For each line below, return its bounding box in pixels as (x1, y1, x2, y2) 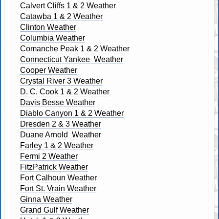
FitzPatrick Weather (20, 162, 88, 171)
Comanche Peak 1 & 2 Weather (20, 44, 130, 53)
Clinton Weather (20, 22, 77, 31)
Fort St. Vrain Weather (20, 184, 97, 193)
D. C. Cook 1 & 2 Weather (20, 87, 110, 96)
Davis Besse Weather (20, 98, 96, 107)
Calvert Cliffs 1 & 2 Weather (20, 1, 116, 10)
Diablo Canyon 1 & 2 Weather (20, 109, 124, 117)
